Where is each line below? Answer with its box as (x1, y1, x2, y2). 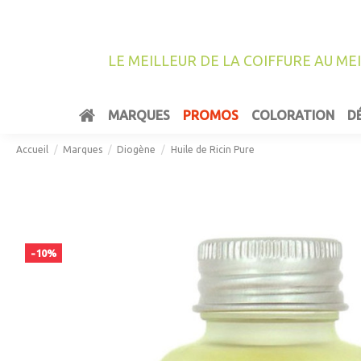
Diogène (117, 144, 156, 156)
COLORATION (251, 108, 334, 123)
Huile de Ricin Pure (170, 144, 255, 156)
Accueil (16, 144, 48, 156)
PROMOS (182, 108, 239, 123)
